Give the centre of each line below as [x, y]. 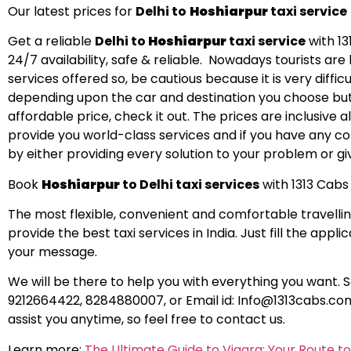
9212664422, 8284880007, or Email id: [123, 301]
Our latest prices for [72, 11]
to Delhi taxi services [190, 184]
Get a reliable [51, 42]
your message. [54, 252]
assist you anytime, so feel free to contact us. [147, 320]
